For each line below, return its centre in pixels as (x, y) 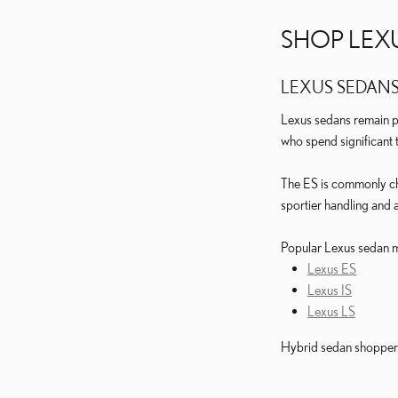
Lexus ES (332, 268)
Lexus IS (330, 289)
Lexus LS (331, 310)
